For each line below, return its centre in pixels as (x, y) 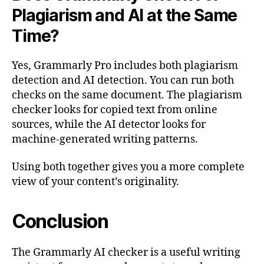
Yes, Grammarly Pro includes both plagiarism (125, 65)
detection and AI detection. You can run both (123, 80)
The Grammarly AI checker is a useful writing (126, 253)
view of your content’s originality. (95, 182)
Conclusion (60, 222)
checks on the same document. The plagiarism (127, 95)
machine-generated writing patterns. (105, 139)
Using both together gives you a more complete (128, 167)
